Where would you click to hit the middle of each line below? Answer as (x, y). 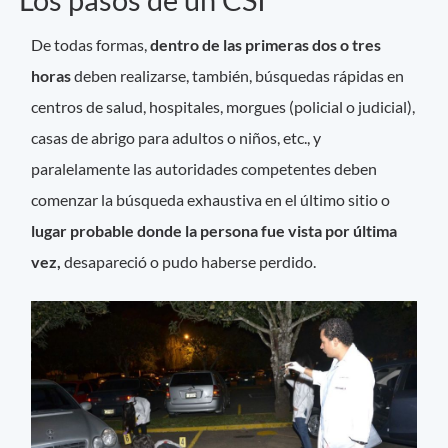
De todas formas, (91, 45)
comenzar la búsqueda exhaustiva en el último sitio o (211, 200)
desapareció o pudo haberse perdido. (193, 262)
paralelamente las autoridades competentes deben (204, 169)
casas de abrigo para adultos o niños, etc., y (176, 138)
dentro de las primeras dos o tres (266, 45)
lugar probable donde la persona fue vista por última (214, 231)
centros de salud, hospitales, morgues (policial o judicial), (223, 107)
